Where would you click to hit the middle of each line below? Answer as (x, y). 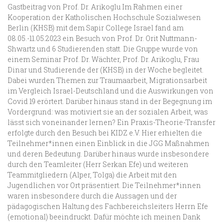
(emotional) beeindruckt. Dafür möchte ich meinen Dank (104, 216)
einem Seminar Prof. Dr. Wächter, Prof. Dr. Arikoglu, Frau (103, 59)
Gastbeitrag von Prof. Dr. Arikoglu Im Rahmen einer (95, 6)
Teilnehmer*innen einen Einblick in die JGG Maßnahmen (108, 143)
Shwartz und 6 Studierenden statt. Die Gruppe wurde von (103, 48)
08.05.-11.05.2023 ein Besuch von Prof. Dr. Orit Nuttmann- (102, 38)
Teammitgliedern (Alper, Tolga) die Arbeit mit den (92, 174)
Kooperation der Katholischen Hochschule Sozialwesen (104, 17)
